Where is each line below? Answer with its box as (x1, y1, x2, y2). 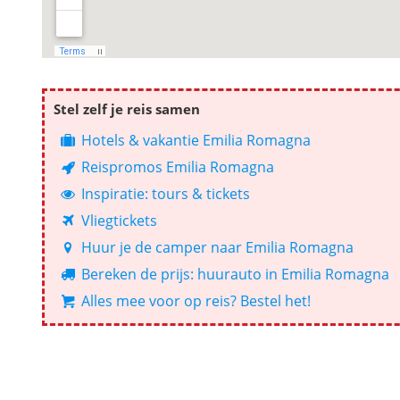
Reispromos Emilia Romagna (78, 156, 275, 177)
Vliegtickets (78, 210, 158, 230)
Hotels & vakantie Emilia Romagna (78, 129, 312, 150)
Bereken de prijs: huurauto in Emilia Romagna (78, 263, 390, 284)
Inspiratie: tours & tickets (78, 183, 251, 204)
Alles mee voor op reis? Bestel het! (78, 290, 312, 311)
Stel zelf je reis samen (54, 99, 200, 118)
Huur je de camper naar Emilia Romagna (78, 237, 354, 257)
